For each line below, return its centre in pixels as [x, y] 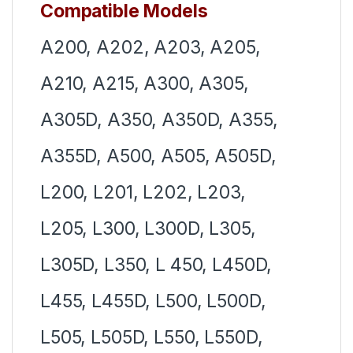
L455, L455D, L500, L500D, [153, 301]
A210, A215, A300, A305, [145, 84]
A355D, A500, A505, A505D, [158, 156]
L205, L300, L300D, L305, [148, 229]
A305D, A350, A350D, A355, [159, 120]
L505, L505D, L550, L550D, [152, 338]
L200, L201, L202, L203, [143, 193]
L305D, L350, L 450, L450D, [156, 265]
